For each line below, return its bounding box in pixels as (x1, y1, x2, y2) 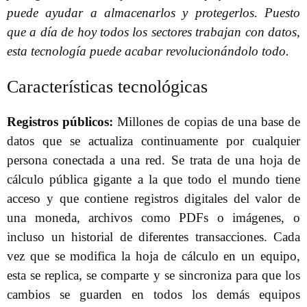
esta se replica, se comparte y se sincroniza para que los (7, 268, 300, 283)
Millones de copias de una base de (113, 114, 300, 130)
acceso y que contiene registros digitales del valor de (7, 191, 300, 206)
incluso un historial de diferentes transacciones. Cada (7, 230, 300, 245)
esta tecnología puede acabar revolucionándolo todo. (7, 44, 289, 58)
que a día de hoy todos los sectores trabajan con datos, (7, 25, 300, 39)
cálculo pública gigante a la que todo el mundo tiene (7, 172, 300, 187)
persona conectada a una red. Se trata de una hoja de (7, 153, 300, 168)
